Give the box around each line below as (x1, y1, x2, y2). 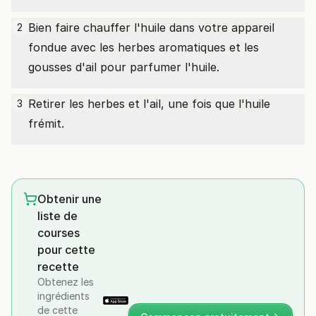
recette (37, 260, 79, 274)
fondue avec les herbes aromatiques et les (28, 40, 259, 54)
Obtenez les (37, 276, 94, 288)
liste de (37, 209, 78, 223)
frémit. (28, 116, 64, 130)
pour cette (37, 243, 95, 257)
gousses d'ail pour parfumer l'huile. (28, 60, 219, 74)
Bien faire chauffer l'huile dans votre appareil (28, 20, 274, 35)
